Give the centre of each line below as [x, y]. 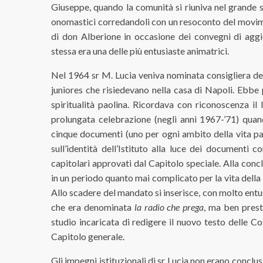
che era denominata [93, 207]
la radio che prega [169, 207]
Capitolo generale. [88, 236]
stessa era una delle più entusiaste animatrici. [140, 51]
